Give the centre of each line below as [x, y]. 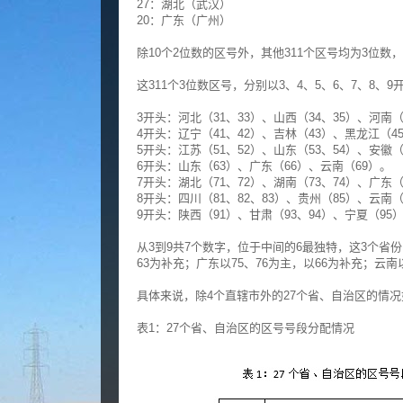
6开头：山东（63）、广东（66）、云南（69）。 [264, 166]
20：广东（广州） [184, 20]
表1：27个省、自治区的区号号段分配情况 [246, 328]
